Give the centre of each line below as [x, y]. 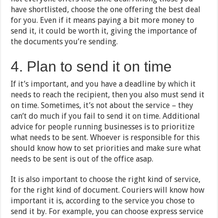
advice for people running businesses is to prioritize [103, 127]
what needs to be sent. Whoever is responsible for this [105, 137]
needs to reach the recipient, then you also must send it [108, 94]
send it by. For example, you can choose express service [107, 211]
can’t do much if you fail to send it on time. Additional [106, 116]
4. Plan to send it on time [91, 66]
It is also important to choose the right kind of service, [106, 179]
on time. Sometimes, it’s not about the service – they [102, 105]
